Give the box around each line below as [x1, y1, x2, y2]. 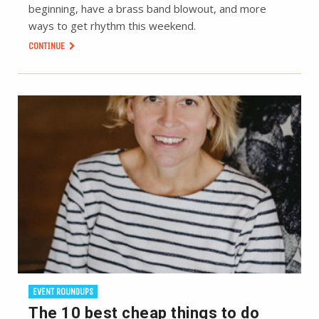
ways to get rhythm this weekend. [28, 18, 196, 33]
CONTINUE [28, 39, 67, 52]
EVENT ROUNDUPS [33, 286, 93, 297]
